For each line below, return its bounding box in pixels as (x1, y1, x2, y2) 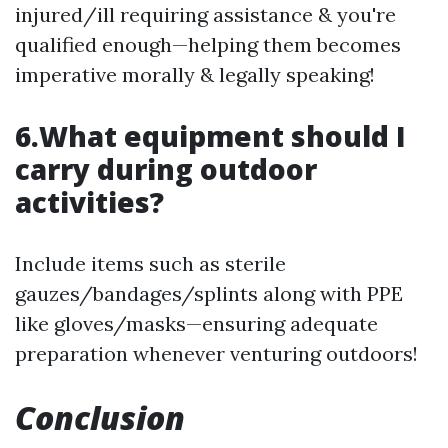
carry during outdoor (15, 150, 317, 188)
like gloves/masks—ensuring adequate (15, 311, 378, 336)
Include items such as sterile (15, 251, 286, 276)
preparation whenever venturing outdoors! (15, 341, 418, 366)
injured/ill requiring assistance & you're (15, 2, 396, 27)
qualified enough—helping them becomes (15, 32, 401, 57)
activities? (15, 183, 164, 221)
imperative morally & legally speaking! (15, 62, 375, 87)
